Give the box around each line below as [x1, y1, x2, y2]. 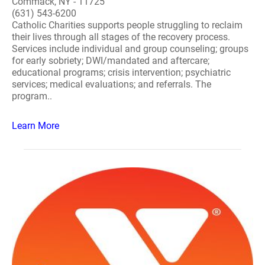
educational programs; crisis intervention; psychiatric [12, 67, 231, 78]
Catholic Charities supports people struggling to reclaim [12, 20, 243, 31]
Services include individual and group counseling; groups [12, 43, 248, 54]
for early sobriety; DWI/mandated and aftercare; [12, 55, 209, 66]
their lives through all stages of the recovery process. [12, 31, 230, 43]
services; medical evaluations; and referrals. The [12, 79, 211, 90]
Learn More [12, 120, 59, 131]
